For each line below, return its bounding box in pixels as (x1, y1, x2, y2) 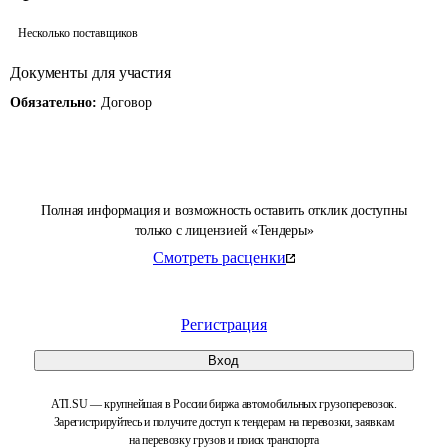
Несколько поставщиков (18, 26, 138, 40)
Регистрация (181, 316, 267, 333)
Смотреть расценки (153, 249, 286, 266)
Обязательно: (10, 95, 101, 110)
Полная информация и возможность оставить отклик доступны (40, 203, 408, 218)
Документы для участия (10, 64, 171, 81)
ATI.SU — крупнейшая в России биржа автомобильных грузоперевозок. (51, 397, 397, 411)
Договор (101, 95, 152, 110)
